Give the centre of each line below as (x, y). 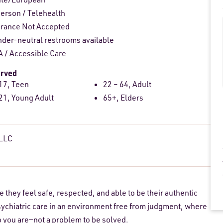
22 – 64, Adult (127, 84)
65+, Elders (123, 98)
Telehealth (47, 13)
